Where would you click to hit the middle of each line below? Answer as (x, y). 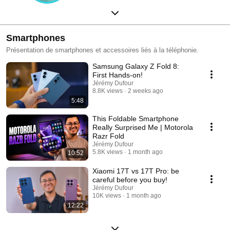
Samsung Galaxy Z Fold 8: (136, 66)
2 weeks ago (146, 91)
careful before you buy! (130, 179)
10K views (107, 195)
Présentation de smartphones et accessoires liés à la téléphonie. (102, 50)
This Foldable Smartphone (136, 118)
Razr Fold (108, 136)
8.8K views (108, 91)
